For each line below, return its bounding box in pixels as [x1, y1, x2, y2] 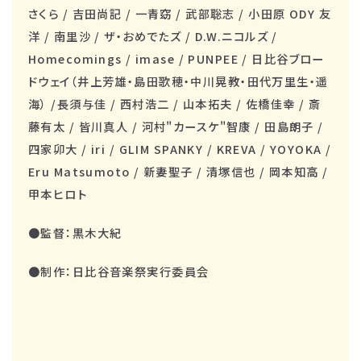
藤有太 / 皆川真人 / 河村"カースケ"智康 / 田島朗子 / [28, 117, 324, 135]
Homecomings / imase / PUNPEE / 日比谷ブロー [28, 49, 325, 67]
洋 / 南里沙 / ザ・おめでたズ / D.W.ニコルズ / [28, 27, 278, 44]
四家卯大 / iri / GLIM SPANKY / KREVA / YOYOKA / [28, 139, 332, 157]
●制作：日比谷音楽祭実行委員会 [28, 262, 210, 280]
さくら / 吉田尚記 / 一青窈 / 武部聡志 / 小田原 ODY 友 [28, 4, 331, 22]
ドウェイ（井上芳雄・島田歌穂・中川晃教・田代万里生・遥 [28, 72, 329, 89]
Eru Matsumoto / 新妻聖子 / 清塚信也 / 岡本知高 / [28, 162, 329, 180]
